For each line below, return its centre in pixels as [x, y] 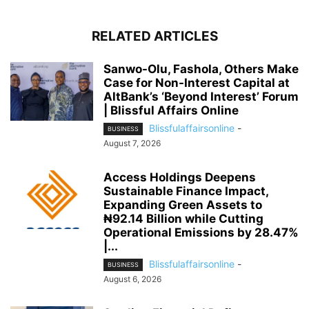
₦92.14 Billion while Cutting [183, 218]
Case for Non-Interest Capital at [197, 82]
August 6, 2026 [132, 279]
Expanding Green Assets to [183, 205]
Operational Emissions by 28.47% [201, 232]
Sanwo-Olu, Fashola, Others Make [201, 69]
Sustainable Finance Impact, [186, 191]
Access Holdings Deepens [180, 177]
